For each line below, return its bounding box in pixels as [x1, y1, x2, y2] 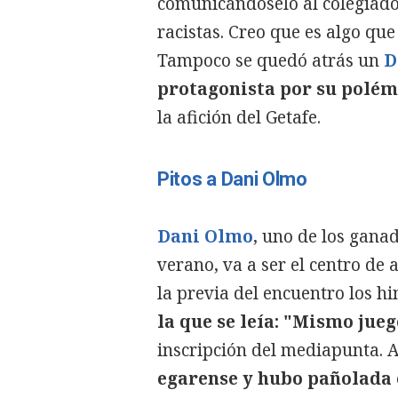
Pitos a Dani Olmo [157, 168, 307, 190]
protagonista [157, 77, 275, 100]
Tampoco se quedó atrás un [157, 49, 384, 72]
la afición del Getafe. [157, 106, 321, 129]
